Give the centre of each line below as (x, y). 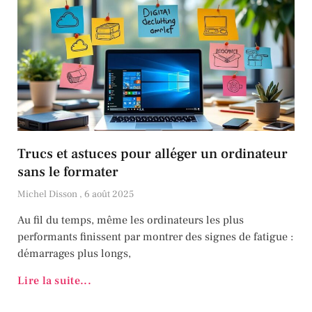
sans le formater (68, 172)
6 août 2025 (109, 195)
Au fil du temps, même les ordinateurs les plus (131, 220)
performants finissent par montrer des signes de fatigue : (155, 237)
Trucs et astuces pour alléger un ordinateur (153, 154)
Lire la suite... (54, 281)
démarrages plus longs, (74, 254)
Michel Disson (48, 195)
